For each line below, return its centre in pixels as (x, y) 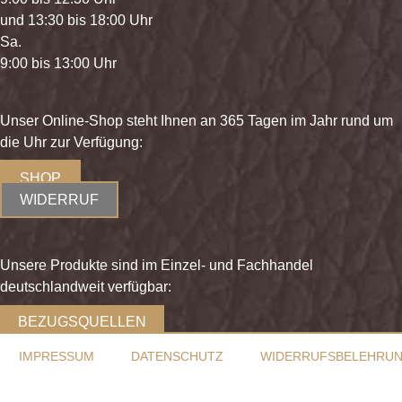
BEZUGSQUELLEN (82, 322)
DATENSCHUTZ (177, 357)
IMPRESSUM (57, 357)
